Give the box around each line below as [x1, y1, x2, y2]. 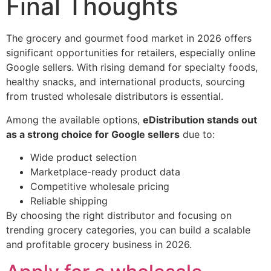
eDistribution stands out [143, 113, 257, 126]
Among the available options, [6, 113, 143, 126]
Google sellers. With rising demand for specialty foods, [6, 61, 258, 74]
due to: [180, 128, 215, 140]
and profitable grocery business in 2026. [6, 238, 192, 251]
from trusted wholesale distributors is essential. [6, 90, 223, 103]
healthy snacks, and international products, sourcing [6, 76, 245, 88]
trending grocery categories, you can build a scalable [6, 224, 250, 237]
